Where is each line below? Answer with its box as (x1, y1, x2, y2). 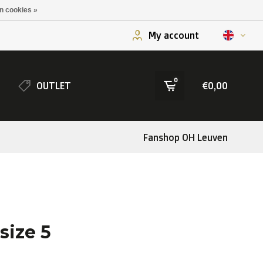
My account (148, 29, 199, 41)
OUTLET (36, 80, 71, 92)
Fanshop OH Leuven (143, 131, 228, 143)
